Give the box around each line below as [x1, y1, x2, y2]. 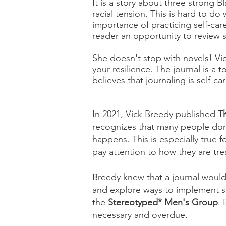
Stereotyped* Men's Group [108, 197, 218, 208]
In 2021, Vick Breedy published [92, 108, 218, 120]
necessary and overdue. [92, 209, 188, 220]
